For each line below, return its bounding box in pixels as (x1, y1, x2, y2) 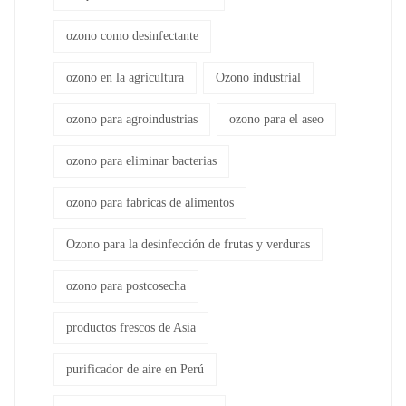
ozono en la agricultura (66, 70, 184, 84)
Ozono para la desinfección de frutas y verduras (66, 237, 310, 251)
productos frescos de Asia (66, 320, 196, 334)
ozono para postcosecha (66, 278, 186, 293)
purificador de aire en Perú (66, 362, 204, 376)
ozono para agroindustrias (66, 111, 198, 126)
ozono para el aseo (229, 111, 324, 126)
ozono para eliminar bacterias (66, 153, 217, 168)
